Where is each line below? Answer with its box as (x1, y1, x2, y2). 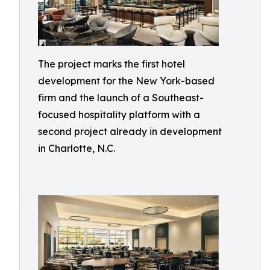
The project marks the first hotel (38, 58, 185, 70)
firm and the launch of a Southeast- (38, 92, 204, 104)
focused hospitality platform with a (38, 108, 200, 121)
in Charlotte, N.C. (38, 142, 115, 154)
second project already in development (38, 125, 222, 137)
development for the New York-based (38, 75, 215, 87)
